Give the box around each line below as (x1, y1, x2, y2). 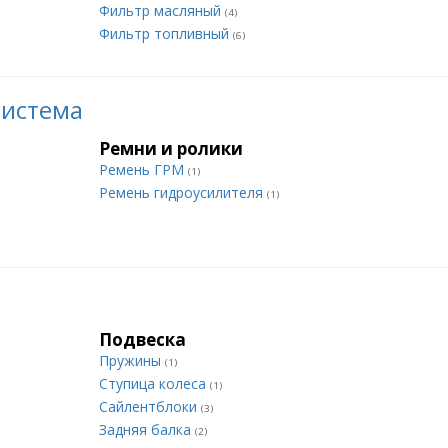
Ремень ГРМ (99, 160, 188, 179)
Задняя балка (99, 420, 195, 439)
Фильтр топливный (99, 24, 233, 43)
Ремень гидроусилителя (99, 183, 267, 202)
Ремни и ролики (99, 137, 243, 160)
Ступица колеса (99, 374, 210, 393)
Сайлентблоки (99, 397, 201, 416)
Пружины (99, 351, 165, 370)
